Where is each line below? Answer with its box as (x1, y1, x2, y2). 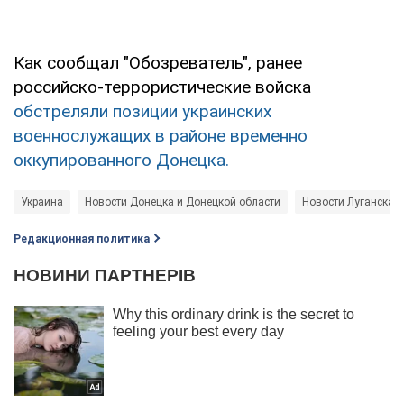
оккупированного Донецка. (14, 149, 229, 170)
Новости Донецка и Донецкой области (85, 195, 280, 208)
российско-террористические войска (14, 76, 311, 97)
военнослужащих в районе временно (14, 124, 308, 146)
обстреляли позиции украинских (14, 100, 271, 122)
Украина (21, 195, 63, 208)
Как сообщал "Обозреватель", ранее (14, 51, 302, 73)
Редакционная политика (14, 232, 150, 245)
